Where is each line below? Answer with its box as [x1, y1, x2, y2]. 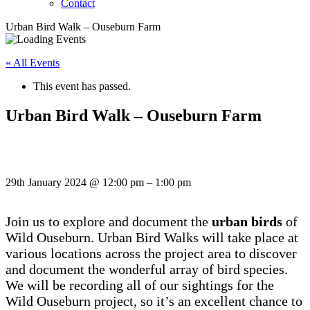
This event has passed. [33, 80, 131, 92]
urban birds [212, 213, 282, 229]
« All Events [6, 57, 60, 69]
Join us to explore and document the [6, 213, 212, 229]
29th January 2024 [6, 176, 89, 188]
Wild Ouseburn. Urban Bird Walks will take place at [6, 229, 298, 245]
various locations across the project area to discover [6, 245, 297, 261]
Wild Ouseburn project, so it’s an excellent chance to [6, 293, 302, 309]
